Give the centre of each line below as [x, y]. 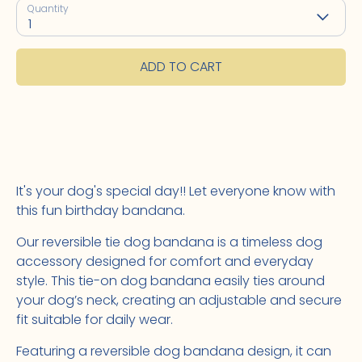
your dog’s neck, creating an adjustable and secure [179, 300]
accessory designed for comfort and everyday [165, 261]
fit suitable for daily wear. [95, 320]
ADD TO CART [181, 67]
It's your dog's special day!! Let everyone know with [176, 191]
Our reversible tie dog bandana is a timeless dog [169, 242]
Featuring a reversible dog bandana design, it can [174, 351]
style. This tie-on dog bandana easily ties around [170, 281]
